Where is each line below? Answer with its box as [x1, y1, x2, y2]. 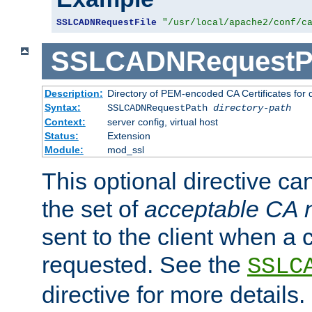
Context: [44, 116, 86, 128]
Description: [44, 88, 103, 100]
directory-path [212, 102, 291, 114]
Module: [44, 144, 84, 156]
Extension [107, 130, 150, 142]
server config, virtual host [107, 116, 218, 128]
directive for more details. [42, 281, 305, 309]
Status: [44, 130, 79, 142]
